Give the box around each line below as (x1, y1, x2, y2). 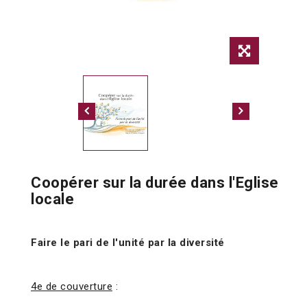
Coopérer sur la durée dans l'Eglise (31, 174, 279, 192)
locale (31, 191, 74, 208)
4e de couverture (31, 280, 112, 293)
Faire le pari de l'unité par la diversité (31, 236, 225, 249)
